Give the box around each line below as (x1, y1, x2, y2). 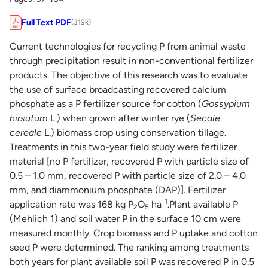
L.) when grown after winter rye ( (48, 112, 190, 124)
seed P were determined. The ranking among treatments (10, 241, 249, 253)
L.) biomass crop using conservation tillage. (42, 126, 226, 138)
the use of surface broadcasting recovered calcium (10, 83, 226, 95)
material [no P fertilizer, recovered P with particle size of (10, 155, 249, 167)
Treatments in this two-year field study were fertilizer (10, 141, 237, 153)
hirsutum (10, 112, 48, 124)
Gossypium (202, 98, 250, 109)
